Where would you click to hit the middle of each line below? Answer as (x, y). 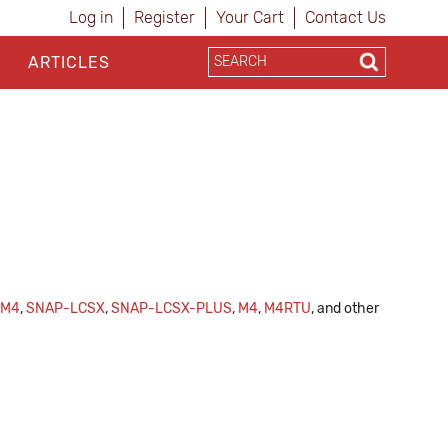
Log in (91, 17)
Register (164, 17)
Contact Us (345, 17)
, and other (345, 308)
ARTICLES (68, 62)
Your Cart (250, 17)
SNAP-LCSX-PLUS (171, 308)
